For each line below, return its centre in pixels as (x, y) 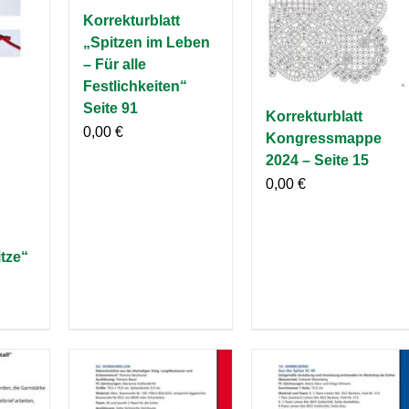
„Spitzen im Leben (146, 42)
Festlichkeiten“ (135, 86)
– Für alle (114, 64)
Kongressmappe (323, 139)
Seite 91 (110, 108)
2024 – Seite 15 (317, 161)
